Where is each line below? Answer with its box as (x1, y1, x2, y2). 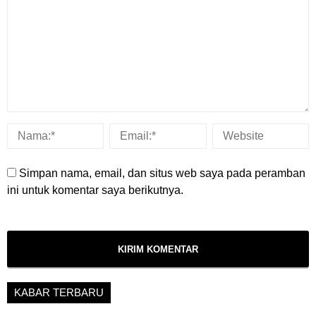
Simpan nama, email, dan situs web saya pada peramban (19, 167, 305, 180)
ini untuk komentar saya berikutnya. (7, 184, 183, 197)
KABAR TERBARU (14, 286, 104, 299)
